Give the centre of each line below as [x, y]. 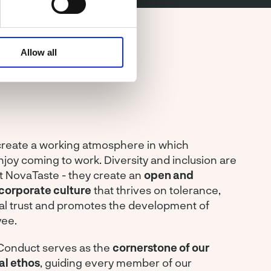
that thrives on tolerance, [156, 190]
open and [169, 175]
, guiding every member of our [116, 263]
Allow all [38, 53]
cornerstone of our [161, 247]
